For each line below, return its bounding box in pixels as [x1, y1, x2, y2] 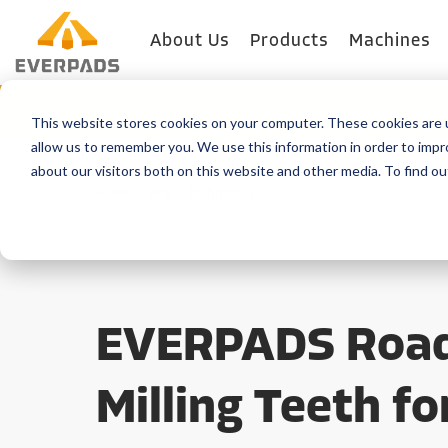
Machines [349, 32, 431, 51]
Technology [187, 187, 256, 202]
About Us [150, 32, 230, 51]
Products [250, 32, 329, 51]
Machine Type [341, 104, 439, 120]
